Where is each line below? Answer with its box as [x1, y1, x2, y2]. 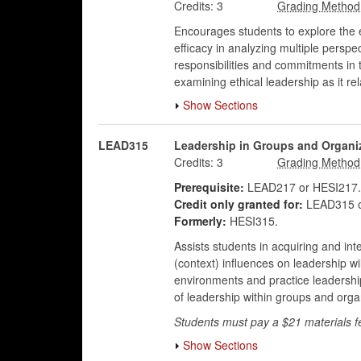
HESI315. [226, 213, 278, 229]
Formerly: [173, 213, 226, 229]
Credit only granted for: [173, 196, 303, 212]
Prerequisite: [173, 179, 244, 195]
